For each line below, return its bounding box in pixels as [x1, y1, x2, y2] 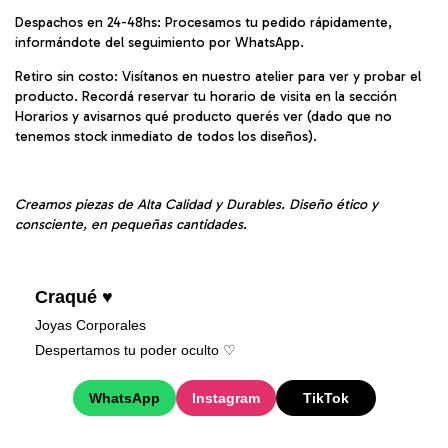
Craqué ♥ [35, 287, 113, 308]
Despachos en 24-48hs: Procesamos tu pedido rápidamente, [15, 14, 392, 32]
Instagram [191, 390, 260, 407]
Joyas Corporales [35, 317, 146, 334]
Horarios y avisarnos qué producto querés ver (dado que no [15, 108, 392, 126]
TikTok [302, 390, 349, 407]
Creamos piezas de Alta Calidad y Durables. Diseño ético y [15, 196, 378, 214]
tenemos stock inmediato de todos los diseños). [15, 128, 317, 146]
